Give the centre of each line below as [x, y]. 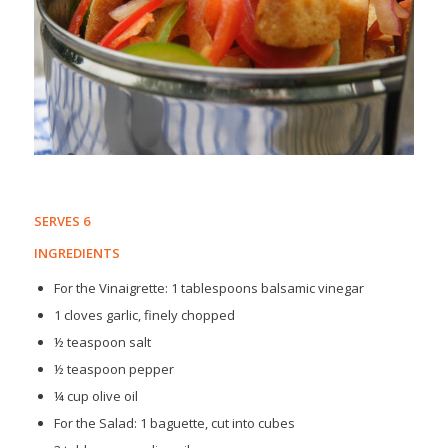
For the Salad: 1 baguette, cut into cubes [174, 422]
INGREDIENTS [76, 252]
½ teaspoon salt [102, 341]
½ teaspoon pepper [113, 368]
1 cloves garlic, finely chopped [144, 314]
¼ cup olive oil [95, 395]
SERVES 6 [61, 220]
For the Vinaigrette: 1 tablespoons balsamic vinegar [208, 287]
